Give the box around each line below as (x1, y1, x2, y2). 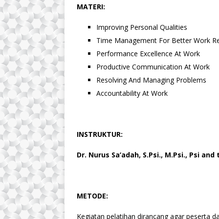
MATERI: (77, 1, 105, 11)
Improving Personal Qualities (96, 22, 187, 32)
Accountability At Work (96, 88, 168, 98)
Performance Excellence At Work (96, 48, 200, 58)
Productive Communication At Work (96, 62, 210, 71)
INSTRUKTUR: (77, 129, 123, 139)
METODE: (77, 191, 108, 200)
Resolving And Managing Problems (96, 75, 206, 85)
